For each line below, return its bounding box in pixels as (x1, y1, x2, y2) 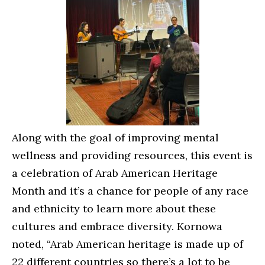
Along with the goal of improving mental (12, 131, 219, 145)
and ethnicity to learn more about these (12, 202, 216, 216)
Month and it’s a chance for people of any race (12, 184, 248, 198)
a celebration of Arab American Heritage (12, 166, 218, 180)
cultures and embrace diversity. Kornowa (12, 219, 222, 234)
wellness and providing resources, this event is (12, 148, 253, 163)
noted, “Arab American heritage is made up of (12, 237, 243, 251)
